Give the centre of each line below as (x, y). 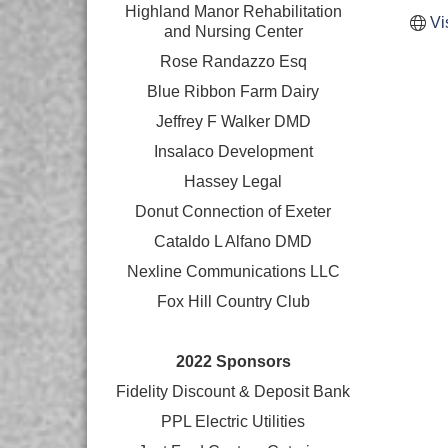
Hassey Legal (233, 181)
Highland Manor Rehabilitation (233, 11)
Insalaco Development (233, 151)
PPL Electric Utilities (233, 421)
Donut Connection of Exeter (233, 211)
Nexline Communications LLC (233, 271)
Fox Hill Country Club (233, 301)
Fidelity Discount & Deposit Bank (233, 391)
